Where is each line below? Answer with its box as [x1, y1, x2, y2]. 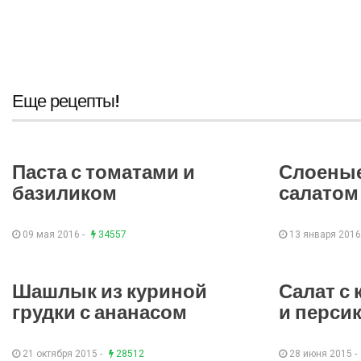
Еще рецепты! [12, 89, 119, 114]
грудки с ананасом [12, 299, 187, 326]
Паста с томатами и [12, 159, 195, 186]
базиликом [12, 180, 117, 207]
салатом [279, 180, 359, 207]
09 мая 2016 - [20, 229, 87, 241]
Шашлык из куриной [12, 278, 207, 305]
